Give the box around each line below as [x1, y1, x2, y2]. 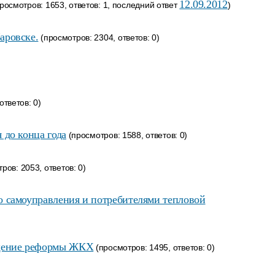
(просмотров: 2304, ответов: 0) [38, 33, 160, 42]
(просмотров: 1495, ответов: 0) [93, 242, 215, 252]
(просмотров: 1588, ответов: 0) [66, 130, 188, 140]
